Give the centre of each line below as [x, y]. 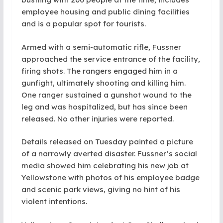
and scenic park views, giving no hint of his [101, 189]
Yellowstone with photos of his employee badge [110, 177]
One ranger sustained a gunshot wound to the [106, 95]
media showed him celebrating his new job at [105, 166]
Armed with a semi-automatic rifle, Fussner [101, 47]
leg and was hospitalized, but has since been [104, 107]
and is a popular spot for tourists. [83, 24]
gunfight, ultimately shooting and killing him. [103, 83]
